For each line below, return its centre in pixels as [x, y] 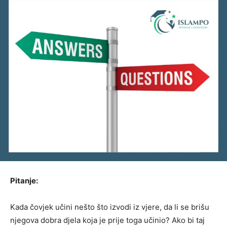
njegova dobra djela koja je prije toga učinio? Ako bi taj [107, 220]
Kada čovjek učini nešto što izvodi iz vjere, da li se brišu [110, 207]
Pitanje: [24, 180]
